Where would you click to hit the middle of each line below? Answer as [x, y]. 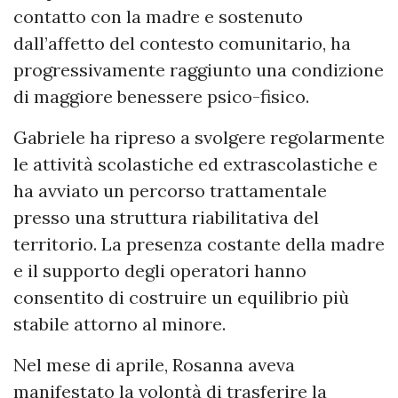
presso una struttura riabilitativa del [166, 218]
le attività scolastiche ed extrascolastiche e [195, 164]
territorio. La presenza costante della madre [199, 244]
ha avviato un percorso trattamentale [170, 191]
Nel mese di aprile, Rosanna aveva [154, 365]
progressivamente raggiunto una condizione [199, 70]
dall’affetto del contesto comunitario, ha [182, 44]
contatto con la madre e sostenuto [158, 17]
